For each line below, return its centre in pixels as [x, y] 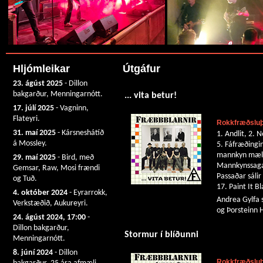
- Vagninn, [71, 108]
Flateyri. [26, 119]
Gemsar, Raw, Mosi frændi [56, 168]
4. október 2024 [40, 193]
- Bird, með [75, 158]
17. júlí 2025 [33, 108]
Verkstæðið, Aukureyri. [50, 203]
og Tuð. [25, 179]
